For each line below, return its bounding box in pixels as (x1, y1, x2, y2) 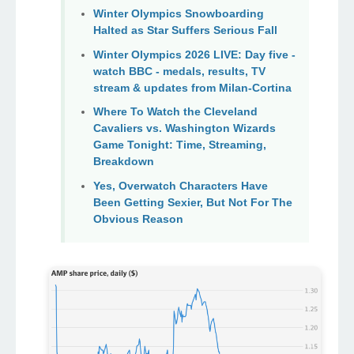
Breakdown (93, 155, 154, 168)
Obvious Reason (93, 213, 183, 225)
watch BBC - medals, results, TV (93, 64, 265, 77)
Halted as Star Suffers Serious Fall (93, 24, 277, 37)
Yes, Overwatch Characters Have (93, 179, 268, 192)
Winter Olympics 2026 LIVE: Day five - (93, 47, 296, 61)
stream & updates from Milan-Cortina (93, 81, 292, 94)
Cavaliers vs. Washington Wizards (93, 122, 276, 135)
